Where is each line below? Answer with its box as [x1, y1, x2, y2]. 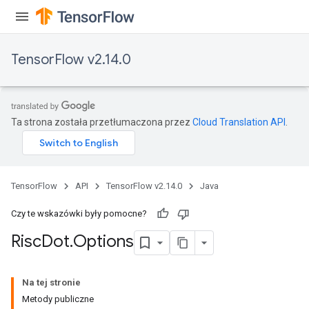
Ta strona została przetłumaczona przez [11, 117, 192, 128]
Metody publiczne [22, 294, 94, 304]
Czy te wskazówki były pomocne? [11, 208, 147, 219]
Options [73, 231, 134, 252]
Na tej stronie [22, 277, 81, 288]
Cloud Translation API [192, 117, 286, 128]
